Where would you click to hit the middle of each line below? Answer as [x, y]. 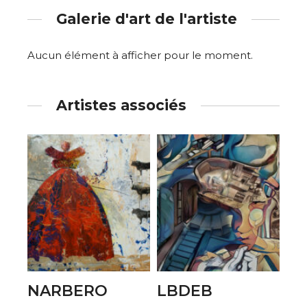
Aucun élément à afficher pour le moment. [140, 55]
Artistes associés [121, 106]
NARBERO [67, 291]
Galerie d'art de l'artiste [147, 19]
